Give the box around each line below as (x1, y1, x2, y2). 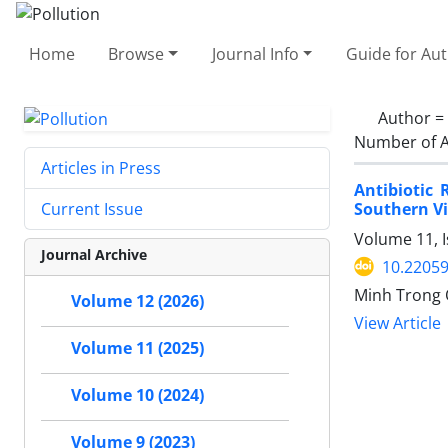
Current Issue (41, 198, 143, 221)
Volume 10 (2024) (71, 384, 204, 407)
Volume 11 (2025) (71, 337, 204, 360)
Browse (108, 42, 165, 65)
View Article (354, 312, 441, 334)
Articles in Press (41, 157, 161, 180)
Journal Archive (41, 245, 147, 265)
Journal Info (211, 42, 299, 65)
